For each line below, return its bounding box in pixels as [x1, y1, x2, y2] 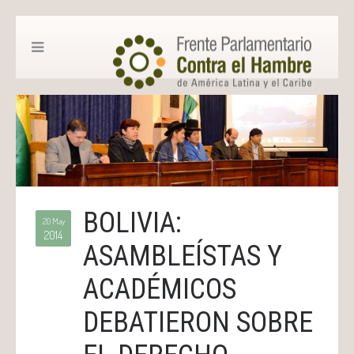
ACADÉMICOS [83, 273, 236, 307]
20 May [42, 216, 65, 228]
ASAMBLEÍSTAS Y [83, 239, 282, 273]
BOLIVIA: [83, 206, 182, 240]
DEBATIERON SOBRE [83, 306, 313, 340]
